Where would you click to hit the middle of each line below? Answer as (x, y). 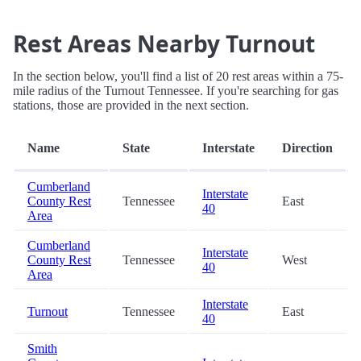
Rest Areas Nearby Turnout (164, 44)
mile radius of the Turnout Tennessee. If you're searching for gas (176, 91)
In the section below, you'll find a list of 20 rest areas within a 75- (178, 77)
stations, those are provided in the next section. (131, 106)
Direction (307, 148)
